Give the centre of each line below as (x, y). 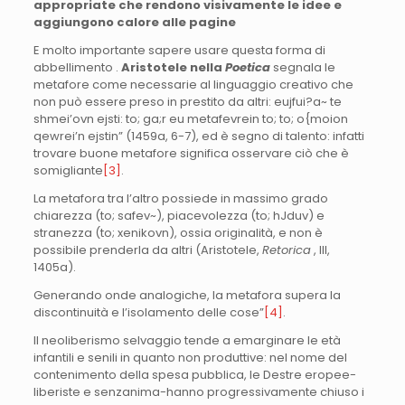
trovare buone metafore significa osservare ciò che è (191, 153)
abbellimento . (77, 67)
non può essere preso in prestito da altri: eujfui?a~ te (187, 101)
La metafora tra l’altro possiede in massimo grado (180, 198)
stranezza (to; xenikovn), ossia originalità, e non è (178, 232)
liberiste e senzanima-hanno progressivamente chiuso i (198, 391)
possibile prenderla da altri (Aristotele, (147, 250)
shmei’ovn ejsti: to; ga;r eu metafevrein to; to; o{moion (190, 118)
